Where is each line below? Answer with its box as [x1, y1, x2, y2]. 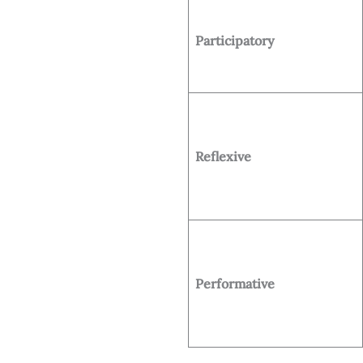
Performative [195, 275, 275, 292]
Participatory [195, 32, 275, 49]
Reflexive [195, 147, 251, 164]
